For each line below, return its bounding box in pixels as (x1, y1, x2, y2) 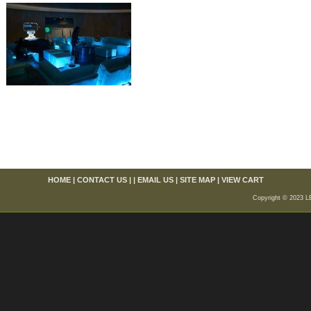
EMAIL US (137, 176, 174, 184)
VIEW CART (221, 176, 264, 184)
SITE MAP (179, 176, 215, 184)
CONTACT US (76, 176, 127, 184)
